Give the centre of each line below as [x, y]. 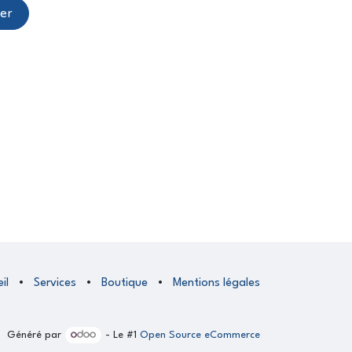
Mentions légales [216, 283]
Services [55, 283]
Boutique [125, 283]
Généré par [35, 335]
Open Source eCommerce [200, 335]
